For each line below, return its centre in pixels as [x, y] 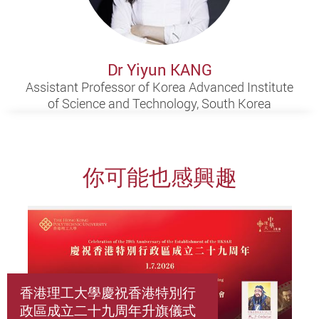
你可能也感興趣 [159, 176]
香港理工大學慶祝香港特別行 [108, 292]
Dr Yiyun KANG [159, 69]
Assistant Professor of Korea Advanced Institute [159, 87]
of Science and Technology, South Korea [159, 103]
